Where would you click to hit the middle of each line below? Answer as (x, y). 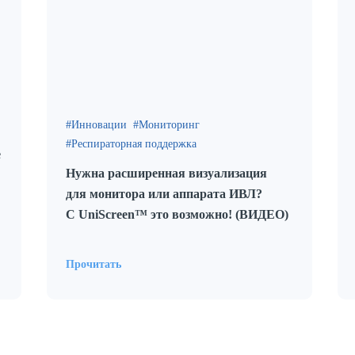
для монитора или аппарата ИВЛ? (164, 194)
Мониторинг (169, 125)
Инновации (99, 125)
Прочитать (94, 264)
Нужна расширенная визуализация (166, 173)
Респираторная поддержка (134, 144)
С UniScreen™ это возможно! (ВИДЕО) (177, 214)
